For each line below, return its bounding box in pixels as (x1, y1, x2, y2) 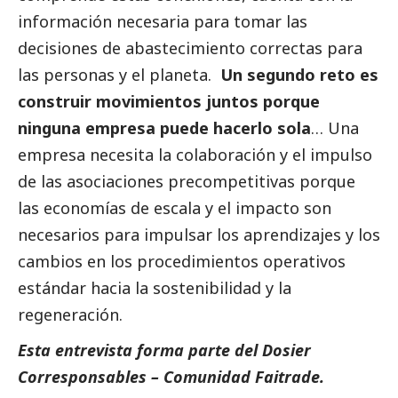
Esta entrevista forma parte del (18, 338, 262, 361)
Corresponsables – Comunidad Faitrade (18, 365, 320, 387)
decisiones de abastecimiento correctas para (18, 36, 362, 59)
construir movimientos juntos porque (18, 90, 320, 112)
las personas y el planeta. (18, 63, 220, 85)
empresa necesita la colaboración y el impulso (18, 143, 372, 165)
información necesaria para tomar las (18, 10, 307, 32)
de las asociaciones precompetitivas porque (18, 170, 355, 192)
